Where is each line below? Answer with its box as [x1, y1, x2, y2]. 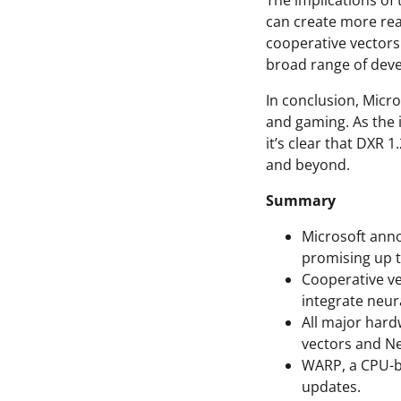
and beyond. [266, 155, 350, 175]
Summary [266, 191, 336, 210]
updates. [302, 377, 361, 397]
